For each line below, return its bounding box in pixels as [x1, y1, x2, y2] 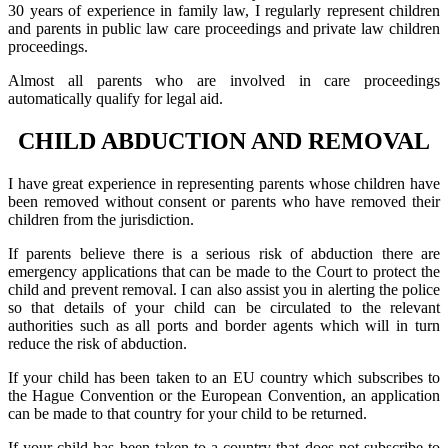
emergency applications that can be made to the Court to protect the [8, 262, 440, 280]
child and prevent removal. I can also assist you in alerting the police [8, 280, 440, 298]
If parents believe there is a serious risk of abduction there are [8, 244, 440, 262]
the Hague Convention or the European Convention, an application [8, 386, 440, 404]
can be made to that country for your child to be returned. [8, 404, 367, 422]
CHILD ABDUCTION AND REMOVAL [18, 127, 430, 154]
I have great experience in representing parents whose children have [8, 174, 440, 192]
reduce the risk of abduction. [8, 334, 187, 352]
